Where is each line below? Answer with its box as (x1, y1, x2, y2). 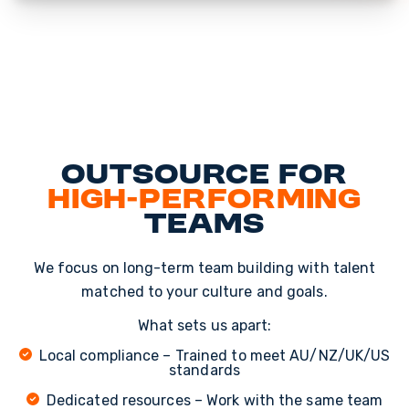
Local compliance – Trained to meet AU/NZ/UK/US (31, 346, 391, 364)
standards (169, 361, 240, 379)
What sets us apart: (137, 316, 272, 334)
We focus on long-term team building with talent (33, 258, 376, 277)
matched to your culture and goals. (81, 282, 328, 300)
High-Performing (47, 184, 362, 216)
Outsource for (61, 160, 348, 192)
